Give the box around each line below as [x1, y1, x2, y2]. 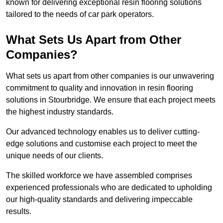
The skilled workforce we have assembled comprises [6, 171, 192, 180]
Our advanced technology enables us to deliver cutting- [6, 127, 200, 136]
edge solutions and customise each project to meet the [6, 139, 197, 148]
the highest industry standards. [6, 108, 113, 116]
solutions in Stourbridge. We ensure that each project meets [6, 96, 216, 105]
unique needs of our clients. [6, 151, 105, 160]
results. [6, 207, 33, 216]
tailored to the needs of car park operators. [6, 10, 154, 19]
